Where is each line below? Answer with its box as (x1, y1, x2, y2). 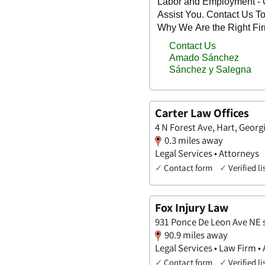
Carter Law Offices (155, 105, 249, 121)
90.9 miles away (164, 228, 228, 242)
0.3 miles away (164, 133, 223, 147)
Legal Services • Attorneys (155, 146, 259, 160)
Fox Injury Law (155, 200, 228, 216)
